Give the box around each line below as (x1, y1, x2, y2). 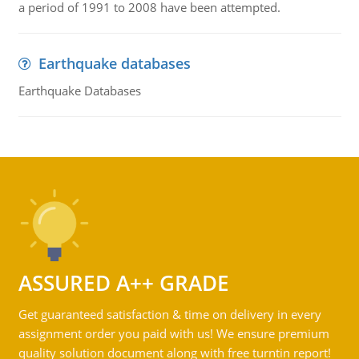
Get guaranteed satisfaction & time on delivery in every (18, 306, 321, 322)
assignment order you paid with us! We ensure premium (18, 325, 329, 341)
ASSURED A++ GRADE (18, 268, 229, 297)
